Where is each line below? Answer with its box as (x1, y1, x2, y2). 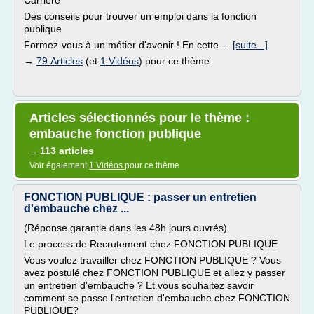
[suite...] (233, 39, 268, 50)
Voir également (29, 161, 89, 170)
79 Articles (36, 55, 83, 67)
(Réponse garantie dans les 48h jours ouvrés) (24, 222, 227, 233)
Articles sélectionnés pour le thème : (29, 111, 250, 125)
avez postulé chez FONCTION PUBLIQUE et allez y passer (24, 267, 285, 278)
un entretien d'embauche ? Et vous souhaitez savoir (24, 280, 254, 291)
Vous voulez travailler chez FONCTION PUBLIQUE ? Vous (24, 254, 281, 266)
